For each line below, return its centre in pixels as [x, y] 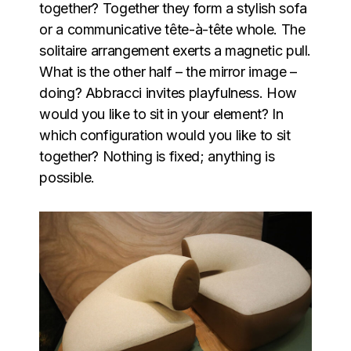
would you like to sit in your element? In [161, 114]
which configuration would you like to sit [165, 135]
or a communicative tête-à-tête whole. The [172, 29]
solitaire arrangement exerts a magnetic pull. [175, 50]
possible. [67, 177]
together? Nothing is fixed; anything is [157, 156]
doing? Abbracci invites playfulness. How [168, 92]
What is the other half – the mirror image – [168, 71]
